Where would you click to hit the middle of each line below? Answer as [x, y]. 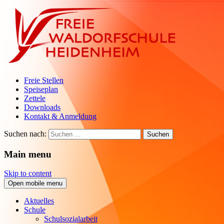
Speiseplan [41, 89]
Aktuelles [39, 201]
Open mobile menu [35, 183]
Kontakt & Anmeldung [60, 116]
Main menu [28, 154]
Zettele [35, 98]
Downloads [42, 107]
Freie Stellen [44, 80]
